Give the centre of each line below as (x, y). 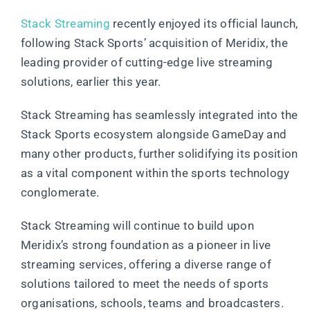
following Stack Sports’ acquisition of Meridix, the (154, 43)
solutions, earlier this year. (91, 81)
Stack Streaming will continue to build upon (137, 225)
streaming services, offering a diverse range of (146, 264)
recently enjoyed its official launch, (204, 23)
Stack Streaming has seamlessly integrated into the (159, 115)
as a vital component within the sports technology (155, 173)
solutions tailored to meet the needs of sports (145, 283)
